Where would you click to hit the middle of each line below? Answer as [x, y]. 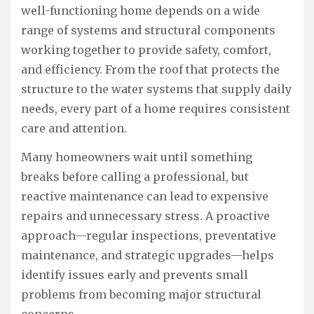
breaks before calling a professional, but [135, 176]
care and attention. [74, 129]
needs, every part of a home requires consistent [156, 109]
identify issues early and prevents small [135, 274]
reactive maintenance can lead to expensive [145, 196]
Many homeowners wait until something [137, 157]
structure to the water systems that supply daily [156, 89]
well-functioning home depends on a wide [141, 11]
